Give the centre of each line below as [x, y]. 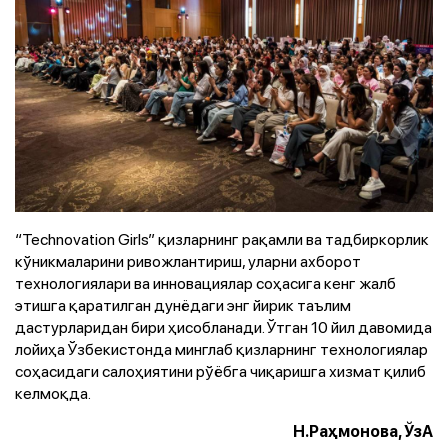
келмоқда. [53, 393]
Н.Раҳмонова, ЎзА [363, 431]
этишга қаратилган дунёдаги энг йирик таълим [183, 305]
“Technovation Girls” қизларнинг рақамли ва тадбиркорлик [222, 239]
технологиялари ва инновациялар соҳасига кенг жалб [205, 283]
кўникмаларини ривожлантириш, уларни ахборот [188, 261]
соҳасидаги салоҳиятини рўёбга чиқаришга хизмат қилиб [220, 371]
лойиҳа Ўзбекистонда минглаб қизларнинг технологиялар [221, 349]
